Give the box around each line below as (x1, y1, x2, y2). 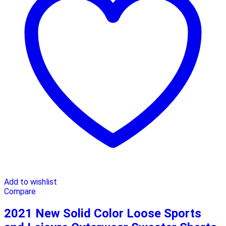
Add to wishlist (4, 177, 57, 187)
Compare (4, 187, 36, 197)
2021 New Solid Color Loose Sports (4, 206, 201, 221)
